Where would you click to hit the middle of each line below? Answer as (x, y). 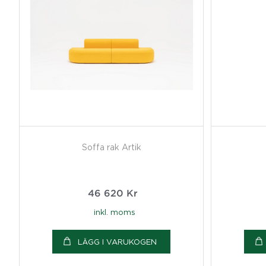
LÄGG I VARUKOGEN (117, 241)
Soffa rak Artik (111, 147)
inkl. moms (114, 212)
